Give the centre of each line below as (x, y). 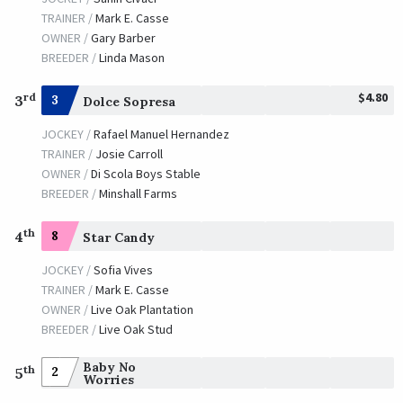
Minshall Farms (138, 194)
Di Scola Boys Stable (145, 174)
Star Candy (118, 237)
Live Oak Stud (135, 330)
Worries (108, 379)
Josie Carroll (129, 154)
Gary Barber (123, 38)
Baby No (109, 367)
